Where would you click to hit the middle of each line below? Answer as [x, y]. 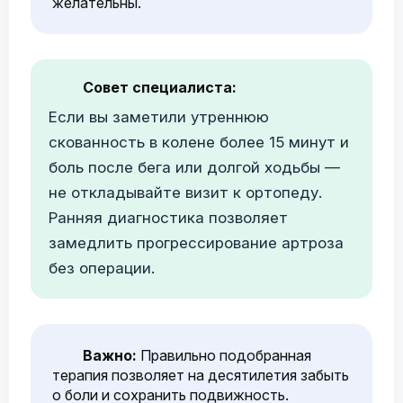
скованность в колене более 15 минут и [199, 142]
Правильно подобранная [224, 355]
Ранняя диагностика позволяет [168, 218]
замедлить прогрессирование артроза [196, 243]
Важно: [110, 355]
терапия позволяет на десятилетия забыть [201, 375]
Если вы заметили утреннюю [159, 117]
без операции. [102, 268]
